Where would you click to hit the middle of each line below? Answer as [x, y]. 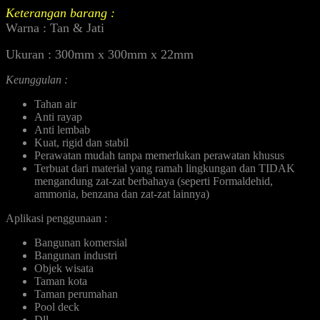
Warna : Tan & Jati [55, 27]
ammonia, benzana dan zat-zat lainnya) [122, 194]
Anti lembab [62, 129]
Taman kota [61, 281]
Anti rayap [58, 116]
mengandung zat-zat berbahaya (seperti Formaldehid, [154, 181]
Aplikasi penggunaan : [56, 218]
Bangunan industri [76, 255]
